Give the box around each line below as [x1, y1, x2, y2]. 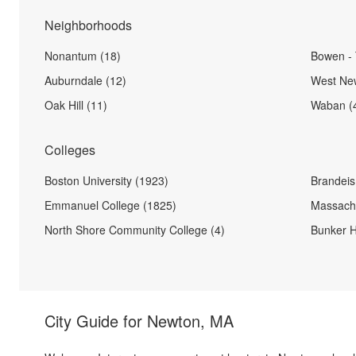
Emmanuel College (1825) [44, 197, 176, 213]
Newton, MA [147, 309, 234, 332]
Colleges [44, 141, 95, 159]
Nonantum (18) [44, 48, 121, 64]
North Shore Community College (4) [44, 222, 225, 238]
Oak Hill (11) [44, 97, 107, 113]
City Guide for [44, 309, 147, 332]
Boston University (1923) [44, 172, 168, 188]
